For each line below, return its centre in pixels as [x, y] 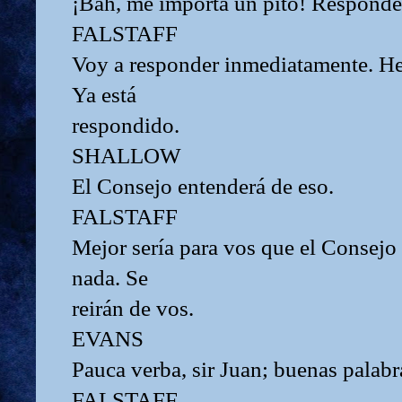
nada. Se [110, 277]
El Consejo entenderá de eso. [203, 186]
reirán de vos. [133, 308]
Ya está [104, 94]
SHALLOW [127, 155]
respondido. [126, 125]
